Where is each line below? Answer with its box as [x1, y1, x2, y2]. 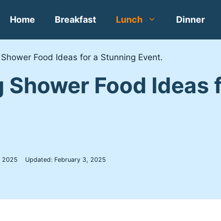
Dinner [176, 14, 205, 25]
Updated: [25, 155, 54, 163]
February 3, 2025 [54, 155, 106, 163]
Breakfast [55, 14, 97, 25]
